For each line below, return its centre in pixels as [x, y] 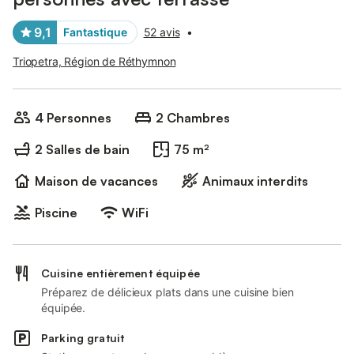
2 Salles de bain [82, 149]
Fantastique [95, 32]
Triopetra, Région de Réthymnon [94, 61]
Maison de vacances [96, 181]
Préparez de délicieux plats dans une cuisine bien [168, 292]
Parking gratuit [83, 338]
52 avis [162, 32]
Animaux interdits [255, 181]
